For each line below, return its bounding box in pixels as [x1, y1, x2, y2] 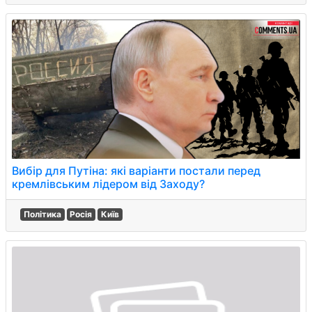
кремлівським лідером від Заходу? [12, 177, 205, 191]
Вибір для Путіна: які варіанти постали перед [12, 164, 260, 178]
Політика [23, 209, 61, 219]
